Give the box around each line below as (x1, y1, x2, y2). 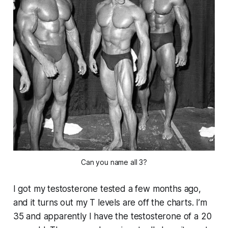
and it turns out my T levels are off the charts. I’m (13, 197, 207, 208)
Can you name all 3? (81, 157, 147, 166)
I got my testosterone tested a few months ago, (13, 183, 201, 194)
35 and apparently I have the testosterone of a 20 (13, 211, 212, 221)
